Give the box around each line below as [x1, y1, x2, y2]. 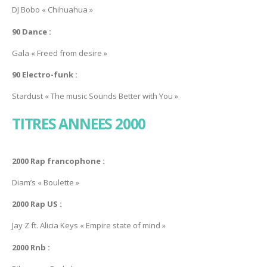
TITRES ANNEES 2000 [12, 113, 146, 133]
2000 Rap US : [12, 198, 62, 210]
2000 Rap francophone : [12, 155, 105, 166]
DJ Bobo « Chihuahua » [12, 4, 93, 15]
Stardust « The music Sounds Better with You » [12, 91, 178, 102]
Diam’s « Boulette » [12, 176, 79, 188]
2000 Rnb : [12, 241, 50, 253]
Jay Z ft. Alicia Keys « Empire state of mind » [12, 220, 166, 231]
